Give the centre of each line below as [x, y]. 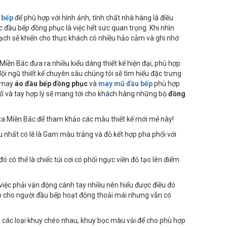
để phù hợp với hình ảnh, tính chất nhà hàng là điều [93, 18]
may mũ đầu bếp [125, 84]
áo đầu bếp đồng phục [51, 84]
